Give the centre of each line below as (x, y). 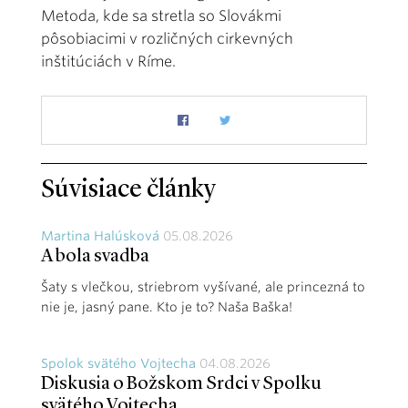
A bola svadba (95, 256)
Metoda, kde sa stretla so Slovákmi (161, 15)
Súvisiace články (128, 190)
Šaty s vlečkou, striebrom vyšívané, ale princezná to (203, 286)
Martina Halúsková (100, 235)
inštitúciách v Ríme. (108, 61)
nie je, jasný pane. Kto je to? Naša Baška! (167, 306)
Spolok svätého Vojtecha (118, 363)
